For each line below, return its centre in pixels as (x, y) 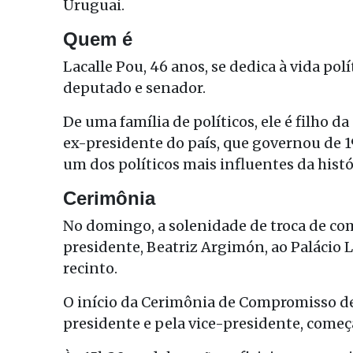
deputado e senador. (134, 87)
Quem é (98, 39)
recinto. (90, 268)
